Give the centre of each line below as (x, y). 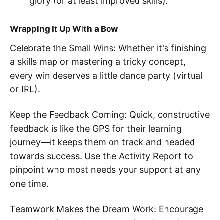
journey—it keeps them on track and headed (102, 142)
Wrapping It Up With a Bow (64, 29)
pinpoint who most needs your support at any (105, 170)
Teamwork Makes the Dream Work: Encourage (107, 209)
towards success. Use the (64, 156)
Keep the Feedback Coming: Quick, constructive (110, 115)
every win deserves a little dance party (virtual (106, 76)
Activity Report (150, 156)
